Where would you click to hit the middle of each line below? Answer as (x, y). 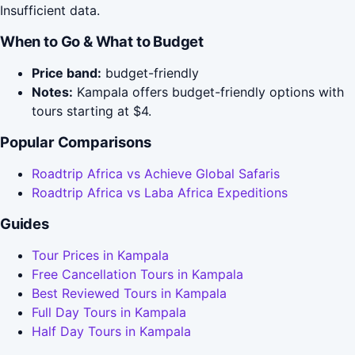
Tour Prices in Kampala (100, 256)
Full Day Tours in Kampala (109, 313)
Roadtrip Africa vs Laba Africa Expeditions (160, 193)
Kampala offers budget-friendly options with (208, 92)
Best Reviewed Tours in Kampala (129, 294)
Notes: (52, 92)
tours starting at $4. (92, 111)
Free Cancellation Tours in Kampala (137, 275)
